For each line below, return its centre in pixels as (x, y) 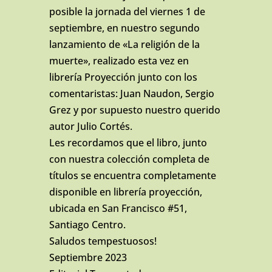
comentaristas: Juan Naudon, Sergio (131, 93)
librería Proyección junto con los (123, 77)
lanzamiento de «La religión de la (124, 44)
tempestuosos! (122, 241)
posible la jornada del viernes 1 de (127, 12)
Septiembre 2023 (88, 257)
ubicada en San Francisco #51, (118, 208)
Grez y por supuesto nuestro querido (134, 110)
